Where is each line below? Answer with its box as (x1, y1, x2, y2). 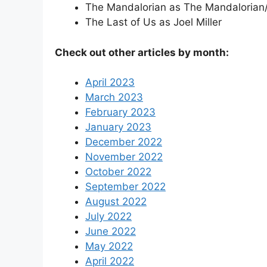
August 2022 (85, 195, 147, 208)
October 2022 (85, 166, 151, 178)
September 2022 (85, 181, 166, 193)
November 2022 (85, 151, 163, 163)
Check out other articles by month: (55, 46, 229, 58)
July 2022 (85, 210, 132, 223)
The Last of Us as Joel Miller (85, 16, 222, 29)
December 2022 (85, 136, 162, 148)
